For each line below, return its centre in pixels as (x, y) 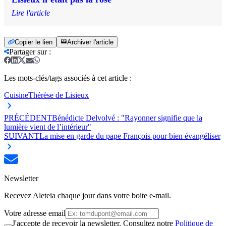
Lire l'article (31, 13)
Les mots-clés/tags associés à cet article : (68, 78)
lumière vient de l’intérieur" (48, 127)
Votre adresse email (35, 213)
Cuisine (16, 95)
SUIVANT (22, 136)
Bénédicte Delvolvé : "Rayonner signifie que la (127, 118)
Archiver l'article (90, 42)
